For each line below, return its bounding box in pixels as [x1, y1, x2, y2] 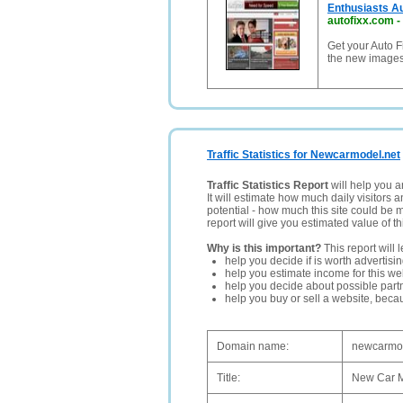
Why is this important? [207, 242, 321, 255]
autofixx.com [327, 14, 394, 27]
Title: [217, 372, 240, 384]
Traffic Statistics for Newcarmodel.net [207, 148, 400, 161]
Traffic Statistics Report [207, 179, 328, 192]
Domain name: [217, 340, 289, 353]
